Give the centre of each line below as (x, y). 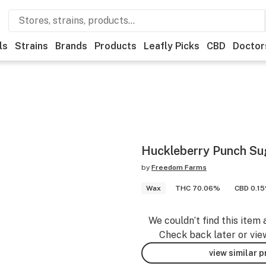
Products (115, 46)
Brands (71, 46)
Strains (31, 46)
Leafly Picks (172, 46)
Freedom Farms (179, 167)
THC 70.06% (198, 188)
